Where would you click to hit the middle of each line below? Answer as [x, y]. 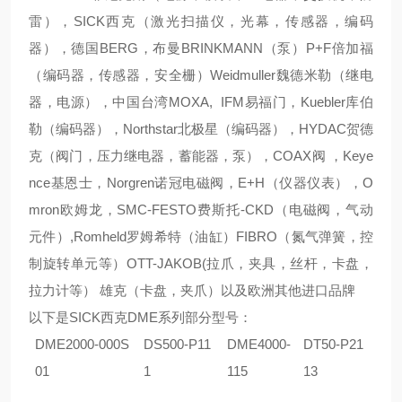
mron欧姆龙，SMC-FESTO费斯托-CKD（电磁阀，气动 [201, 210]
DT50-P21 [333, 344]
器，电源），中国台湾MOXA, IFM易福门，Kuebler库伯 [201, 102]
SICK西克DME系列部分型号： [161, 317]
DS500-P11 [177, 344]
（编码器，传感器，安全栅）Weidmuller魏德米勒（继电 [201, 75]
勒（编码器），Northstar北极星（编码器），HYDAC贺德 [201, 129]
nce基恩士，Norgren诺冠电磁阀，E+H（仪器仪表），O [201, 183]
